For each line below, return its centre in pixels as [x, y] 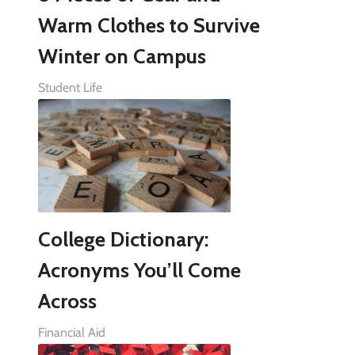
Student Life [70, 87]
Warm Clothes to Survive [149, 25]
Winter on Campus [122, 56]
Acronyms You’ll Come [139, 270]
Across [67, 301]
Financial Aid [71, 332]
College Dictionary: [123, 239]
